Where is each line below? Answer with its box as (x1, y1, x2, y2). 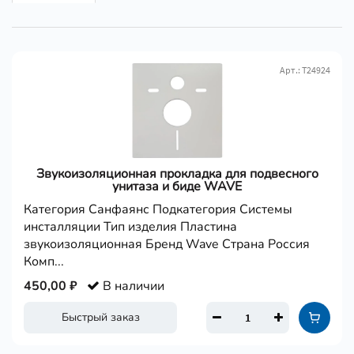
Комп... (24, 253, 64, 270)
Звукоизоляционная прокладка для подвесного (36, 165, 318, 183)
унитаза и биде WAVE (112, 178, 242, 195)
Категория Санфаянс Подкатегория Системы (24, 201, 292, 218)
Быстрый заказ (61, 310, 140, 325)
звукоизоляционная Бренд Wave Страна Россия (24, 235, 310, 253)
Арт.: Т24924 (280, 64, 330, 76)
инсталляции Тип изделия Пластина (24, 218, 237, 235)
